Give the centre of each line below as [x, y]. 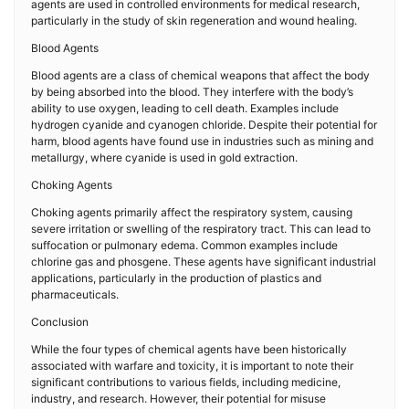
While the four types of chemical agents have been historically [189, 349]
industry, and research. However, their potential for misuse [178, 399]
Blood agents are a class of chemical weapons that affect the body [200, 75]
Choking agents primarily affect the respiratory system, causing [192, 212]
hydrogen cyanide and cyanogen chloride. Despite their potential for [204, 125]
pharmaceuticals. [75, 294]
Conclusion [60, 322]
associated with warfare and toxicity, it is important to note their [192, 366]
